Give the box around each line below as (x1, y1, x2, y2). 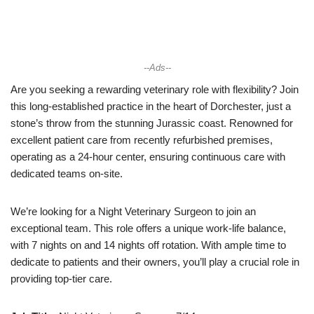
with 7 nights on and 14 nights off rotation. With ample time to (11, 239, 286, 252)
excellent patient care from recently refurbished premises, (11, 134, 273, 146)
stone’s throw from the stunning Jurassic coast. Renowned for (11, 117, 293, 130)
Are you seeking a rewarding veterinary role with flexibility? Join (11, 83, 299, 96)
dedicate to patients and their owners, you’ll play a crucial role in (11, 256, 299, 268)
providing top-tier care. (11, 273, 112, 285)
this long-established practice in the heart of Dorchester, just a (11, 100, 291, 113)
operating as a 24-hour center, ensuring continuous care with (11, 151, 285, 163)
